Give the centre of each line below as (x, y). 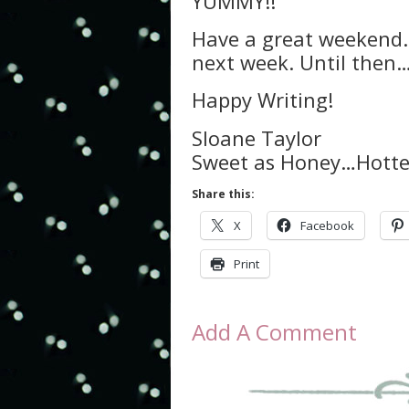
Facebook (327, 225)
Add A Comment (274, 331)
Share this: (223, 194)
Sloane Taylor (257, 138)
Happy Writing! (262, 100)
